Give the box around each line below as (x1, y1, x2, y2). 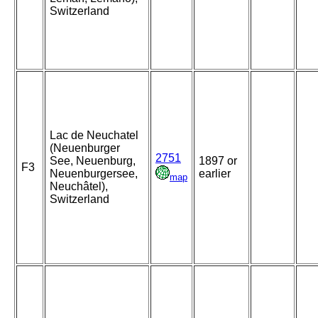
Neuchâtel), (50, 180, 108, 193)
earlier (199, 168, 231, 180)
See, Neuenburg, (50, 155, 136, 168)
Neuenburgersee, (50, 168, 138, 180)
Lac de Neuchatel (50, 129, 138, 142)
